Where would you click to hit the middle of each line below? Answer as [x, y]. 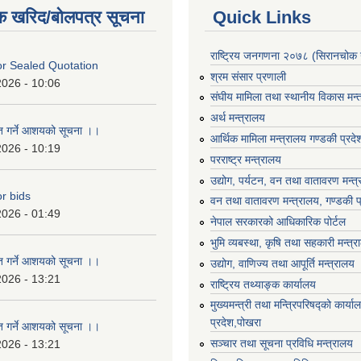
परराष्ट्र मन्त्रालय [246, 159]
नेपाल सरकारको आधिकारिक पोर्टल [278, 222]
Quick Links [262, 17]
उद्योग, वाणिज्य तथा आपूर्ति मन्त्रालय [282, 263]
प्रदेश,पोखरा [236, 323]
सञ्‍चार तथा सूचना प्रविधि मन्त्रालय [282, 344]
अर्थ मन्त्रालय [238, 118]
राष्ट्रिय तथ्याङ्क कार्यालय [263, 284]
